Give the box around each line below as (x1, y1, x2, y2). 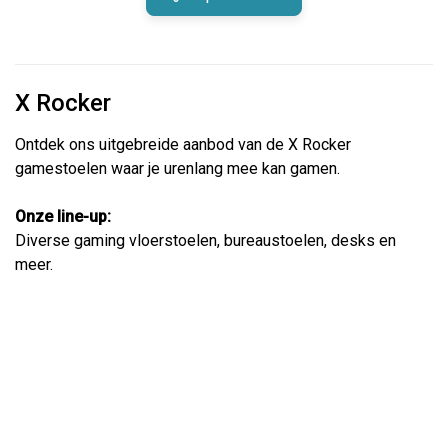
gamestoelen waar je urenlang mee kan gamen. (15, 159, 340, 179)
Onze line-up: (15, 207, 111, 227)
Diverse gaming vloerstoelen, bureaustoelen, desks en (15, 231, 396, 251)
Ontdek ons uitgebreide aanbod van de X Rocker (15, 135, 351, 155)
